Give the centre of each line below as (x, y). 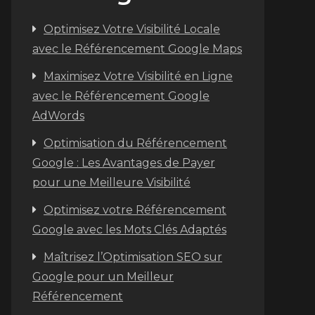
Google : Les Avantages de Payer (124, 163)
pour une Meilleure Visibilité (111, 182)
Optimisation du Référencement (135, 143)
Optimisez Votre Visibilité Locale (132, 29)
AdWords (58, 116)
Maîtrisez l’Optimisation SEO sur (133, 257)
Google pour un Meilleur (103, 277)
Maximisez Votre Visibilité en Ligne (138, 76)
